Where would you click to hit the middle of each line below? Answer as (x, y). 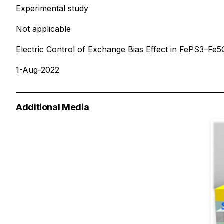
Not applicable (43, 29)
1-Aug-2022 (38, 70)
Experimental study (52, 8)
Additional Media (53, 107)
